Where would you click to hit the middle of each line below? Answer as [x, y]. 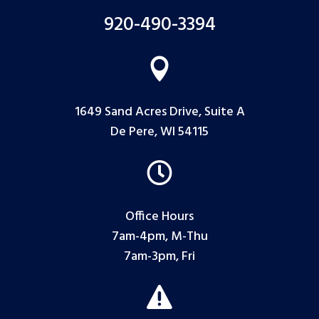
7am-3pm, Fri [159, 256]
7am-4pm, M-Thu [159, 236]
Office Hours [159, 216]
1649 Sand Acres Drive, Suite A [159, 112]
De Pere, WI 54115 [159, 132]
